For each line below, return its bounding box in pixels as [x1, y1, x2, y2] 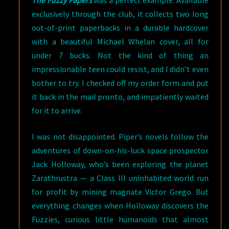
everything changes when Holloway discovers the [32, 200, 209, 211]
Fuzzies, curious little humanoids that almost [32, 214, 209, 224]
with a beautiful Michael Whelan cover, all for [32, 36, 209, 47]
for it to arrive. [32, 105, 83, 116]
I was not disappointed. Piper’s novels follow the [32, 131, 209, 142]
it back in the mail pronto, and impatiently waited [32, 91, 209, 102]
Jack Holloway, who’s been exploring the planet [32, 159, 209, 169]
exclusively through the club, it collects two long [32, 9, 209, 19]
